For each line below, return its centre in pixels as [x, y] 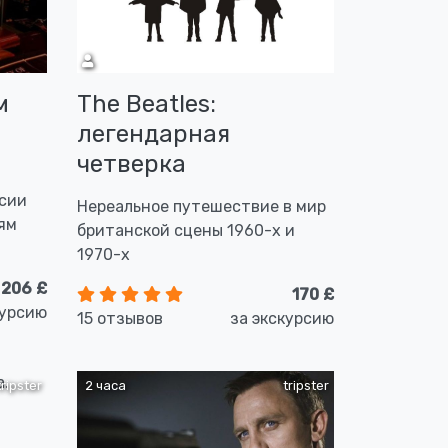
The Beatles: [146, 104]
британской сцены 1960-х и [186, 230]
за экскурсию [282, 318]
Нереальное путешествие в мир [201, 206]
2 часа [104, 385]
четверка [131, 164]
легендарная [153, 134]
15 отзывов [120, 318]
